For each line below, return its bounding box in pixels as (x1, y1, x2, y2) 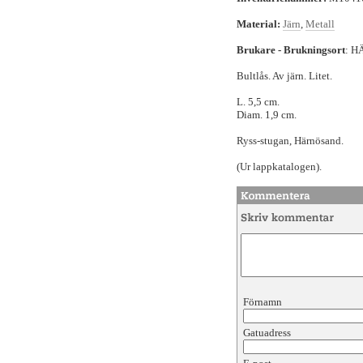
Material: (237, 18, 280, 30)
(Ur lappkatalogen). (237, 160, 322, 173)
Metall (305, 18, 335, 30)
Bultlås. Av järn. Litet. (237, 70, 332, 82)
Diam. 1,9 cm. (237, 109, 297, 121)
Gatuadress (243, 327, 291, 339)
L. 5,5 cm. (237, 96, 280, 108)
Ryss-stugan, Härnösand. (237, 135, 344, 147)
